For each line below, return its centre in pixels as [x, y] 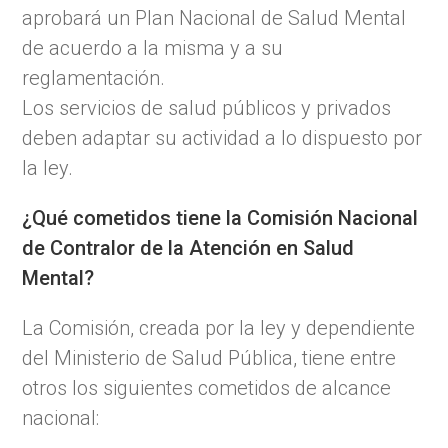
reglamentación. [94, 77]
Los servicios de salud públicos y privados [207, 107]
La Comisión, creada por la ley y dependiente [219, 327]
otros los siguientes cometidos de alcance [207, 387]
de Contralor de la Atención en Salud [188, 247]
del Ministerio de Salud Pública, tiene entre [209, 357]
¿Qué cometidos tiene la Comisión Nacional [220, 217]
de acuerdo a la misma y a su [153, 47]
